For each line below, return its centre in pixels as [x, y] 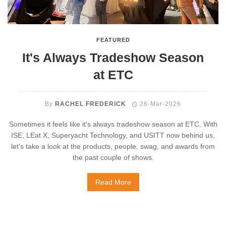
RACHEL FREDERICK [90, 104]
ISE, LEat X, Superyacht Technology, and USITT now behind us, [113, 135]
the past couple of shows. [113, 157]
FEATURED [113, 40]
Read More [113, 182]
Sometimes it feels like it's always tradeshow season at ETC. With [113, 124]
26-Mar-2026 [161, 104]
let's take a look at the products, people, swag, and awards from [113, 146]
